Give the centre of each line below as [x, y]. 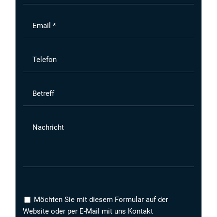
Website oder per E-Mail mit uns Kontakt [88, 211]
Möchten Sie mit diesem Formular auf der [101, 199]
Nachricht [48, 127]
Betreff [44, 93]
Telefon [45, 59]
